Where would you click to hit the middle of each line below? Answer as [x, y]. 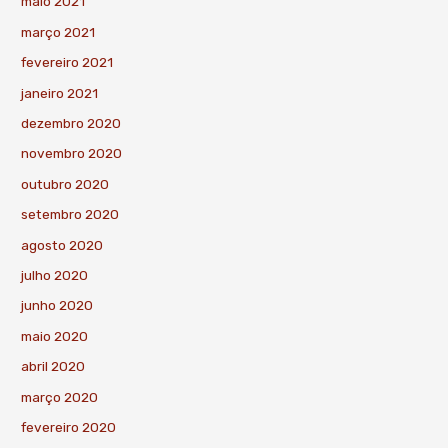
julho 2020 [55, 274]
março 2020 [60, 396]
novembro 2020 [72, 153]
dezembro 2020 [71, 122]
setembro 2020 [70, 214]
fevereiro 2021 [67, 62]
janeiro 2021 [60, 92]
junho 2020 [57, 305]
